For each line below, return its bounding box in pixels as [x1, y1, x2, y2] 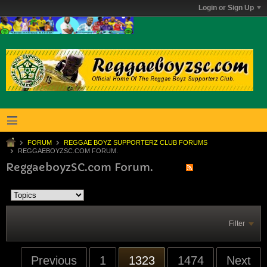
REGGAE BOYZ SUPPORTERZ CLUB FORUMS [64, 138, 207, 146]
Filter [229, 219, 245, 228]
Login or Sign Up [198, 4, 254, 12]
